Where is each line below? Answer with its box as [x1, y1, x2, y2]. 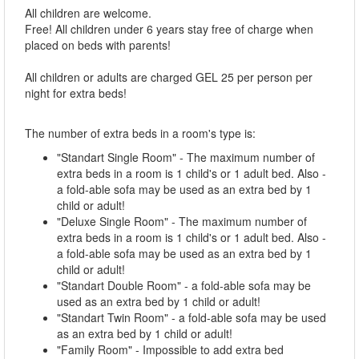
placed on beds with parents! [25, 36, 171, 53]
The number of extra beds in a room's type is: [25, 124, 256, 141]
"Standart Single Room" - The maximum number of [57, 148, 315, 165]
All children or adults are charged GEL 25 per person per [25, 68, 313, 85]
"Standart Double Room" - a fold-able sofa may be [57, 276, 311, 293]
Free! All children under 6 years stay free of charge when [25, 20, 313, 37]
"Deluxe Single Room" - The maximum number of [57, 212, 307, 229]
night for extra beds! [25, 84, 127, 101]
